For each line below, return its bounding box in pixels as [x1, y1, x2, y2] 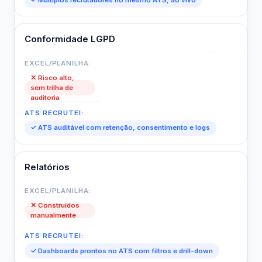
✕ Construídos [30, 201, 80, 210]
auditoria [30, 93, 60, 102]
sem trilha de [30, 83, 74, 92]
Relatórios [25, 161, 70, 173]
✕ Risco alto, [30, 73, 75, 82]
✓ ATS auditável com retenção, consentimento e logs [30, 123, 211, 132]
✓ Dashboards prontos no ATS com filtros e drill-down [30, 246, 213, 255]
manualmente [30, 211, 77, 220]
